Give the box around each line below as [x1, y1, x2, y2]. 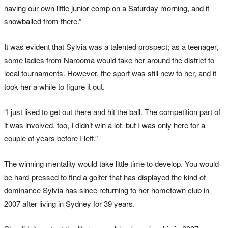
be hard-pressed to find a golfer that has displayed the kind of [4, 172, 206, 183]
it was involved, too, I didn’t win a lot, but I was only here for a [4, 120, 205, 131]
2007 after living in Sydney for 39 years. [4, 198, 135, 209]
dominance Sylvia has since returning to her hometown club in [4, 185, 209, 196]
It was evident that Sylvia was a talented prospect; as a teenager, [4, 41, 218, 52]
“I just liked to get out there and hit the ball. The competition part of [4, 106, 220, 118]
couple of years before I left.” [4, 133, 98, 144]
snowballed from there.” [4, 16, 81, 27]
